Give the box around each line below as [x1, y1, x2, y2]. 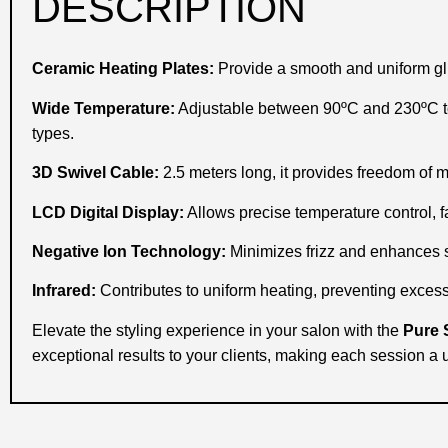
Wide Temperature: [32, 99, 175, 117]
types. [32, 124, 74, 142]
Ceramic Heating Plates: [32, 60, 214, 78]
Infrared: [32, 282, 96, 300]
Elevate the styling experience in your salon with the [32, 321, 403, 339]
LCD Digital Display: [32, 203, 184, 221]
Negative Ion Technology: [32, 242, 226, 260]
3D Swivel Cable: [32, 164, 159, 182]
